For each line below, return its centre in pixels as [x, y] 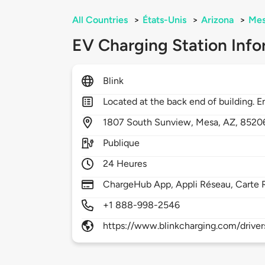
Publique [122, 143]
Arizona [217, 20]
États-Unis [164, 20]
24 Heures [125, 164]
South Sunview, [161, 122]
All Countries [100, 20]
